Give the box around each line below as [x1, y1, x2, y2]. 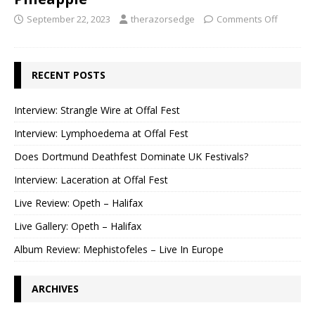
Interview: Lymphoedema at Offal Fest [14, 127, 188, 141]
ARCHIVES [32, 282, 79, 296]
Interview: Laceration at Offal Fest [14, 173, 168, 187]
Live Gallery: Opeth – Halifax [14, 219, 141, 233]
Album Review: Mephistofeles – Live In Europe [14, 243, 224, 257]
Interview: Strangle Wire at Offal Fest [14, 103, 180, 117]
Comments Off [217, 13, 278, 26]
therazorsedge [131, 13, 195, 26]
